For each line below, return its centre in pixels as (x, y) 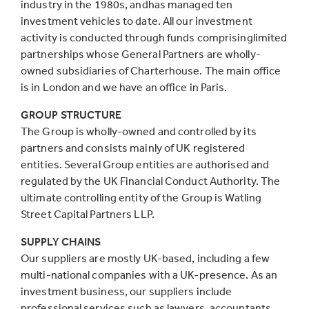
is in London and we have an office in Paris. (124, 87)
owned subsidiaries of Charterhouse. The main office (151, 70)
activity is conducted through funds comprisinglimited (154, 37)
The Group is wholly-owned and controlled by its (139, 131)
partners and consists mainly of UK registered (133, 148)
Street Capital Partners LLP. (88, 214)
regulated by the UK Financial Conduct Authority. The (151, 181)
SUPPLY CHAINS (61, 241)
